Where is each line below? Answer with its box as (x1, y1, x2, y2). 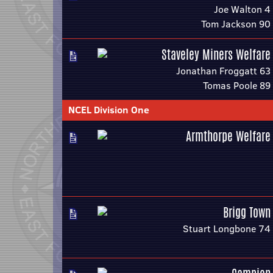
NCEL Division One (68, 103, 149, 116)
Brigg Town (223, 204, 271, 221)
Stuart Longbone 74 (183, 222, 271, 235)
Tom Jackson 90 (201, 17, 271, 30)
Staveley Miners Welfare (161, 46, 271, 63)
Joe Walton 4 (214, 2, 271, 16)
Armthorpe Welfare (186, 127, 271, 145)
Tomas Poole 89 (203, 79, 271, 92)
